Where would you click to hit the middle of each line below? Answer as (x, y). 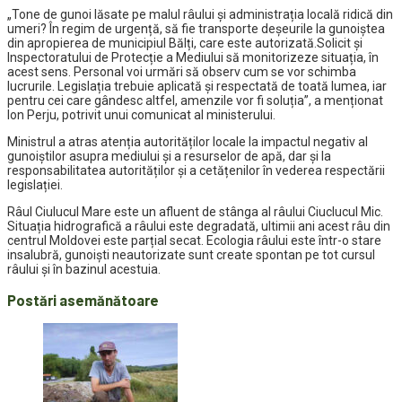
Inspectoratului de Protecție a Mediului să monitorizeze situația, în (193, 58)
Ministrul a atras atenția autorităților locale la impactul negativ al (188, 142)
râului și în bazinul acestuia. (84, 270)
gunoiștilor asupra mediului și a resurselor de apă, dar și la (169, 157)
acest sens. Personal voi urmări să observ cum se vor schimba (182, 72)
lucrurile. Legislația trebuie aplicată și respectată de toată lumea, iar (197, 87)
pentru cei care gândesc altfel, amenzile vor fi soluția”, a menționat (195, 101)
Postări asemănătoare (83, 300)
